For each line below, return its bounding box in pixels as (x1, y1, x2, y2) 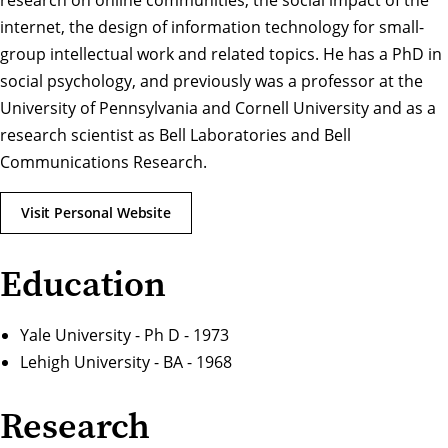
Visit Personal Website (21, 203, 171, 223)
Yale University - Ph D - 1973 (20, 324, 229, 347)
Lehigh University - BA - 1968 (20, 351, 232, 374)
